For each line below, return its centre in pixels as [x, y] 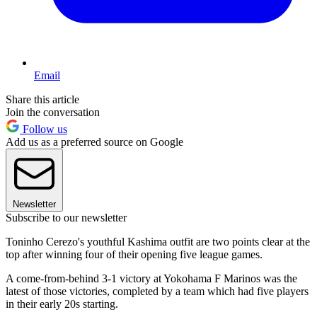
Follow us [44, 129]
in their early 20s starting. [62, 304]
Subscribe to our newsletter [66, 218]
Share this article [42, 100]
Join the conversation [53, 113]
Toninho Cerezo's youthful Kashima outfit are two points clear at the [158, 242]
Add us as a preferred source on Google [94, 142]
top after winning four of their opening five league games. [134, 255]
